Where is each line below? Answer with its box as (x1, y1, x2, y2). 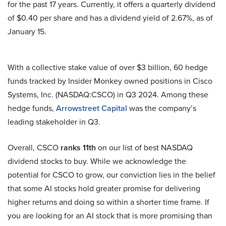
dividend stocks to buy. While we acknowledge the (8, 155, 186, 167)
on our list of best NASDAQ (96, 142, 193, 154)
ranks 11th (61, 142, 96, 154)
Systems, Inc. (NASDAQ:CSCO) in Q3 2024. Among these (8, 89, 208, 101)
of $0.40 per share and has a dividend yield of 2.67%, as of (8, 12, 213, 24)
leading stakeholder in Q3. (8, 116, 100, 128)
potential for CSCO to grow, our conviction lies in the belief (8, 169, 215, 181)
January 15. (8, 26, 46, 38)
